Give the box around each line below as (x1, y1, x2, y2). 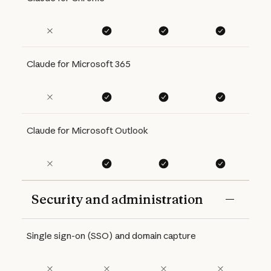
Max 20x (162, 220, 212, 235)
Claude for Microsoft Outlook (26, 125, 148, 137)
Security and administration (31, 191, 203, 207)
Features (21, 220, 74, 235)
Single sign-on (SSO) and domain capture (26, 229, 196, 241)
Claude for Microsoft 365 (26, 58, 132, 70)
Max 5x (119, 220, 162, 235)
